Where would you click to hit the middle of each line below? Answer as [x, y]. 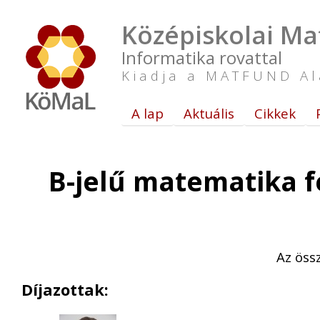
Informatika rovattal [202, 57]
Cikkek [275, 113]
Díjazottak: [65, 289]
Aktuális [209, 113]
